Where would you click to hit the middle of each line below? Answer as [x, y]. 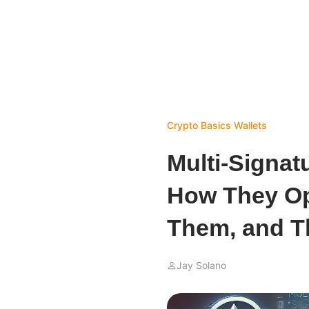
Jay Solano [201, 265]
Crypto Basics [199, 125]
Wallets [250, 125]
